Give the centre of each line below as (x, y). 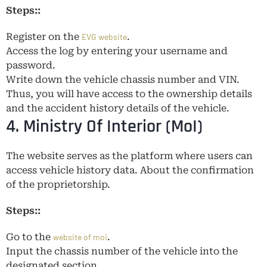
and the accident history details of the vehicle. (119, 108)
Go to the (30, 237)
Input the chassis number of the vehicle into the (122, 251)
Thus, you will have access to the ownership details (129, 94)
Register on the (44, 36)
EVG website (104, 36)
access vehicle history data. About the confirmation (130, 170)
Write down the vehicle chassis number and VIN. (123, 79)
